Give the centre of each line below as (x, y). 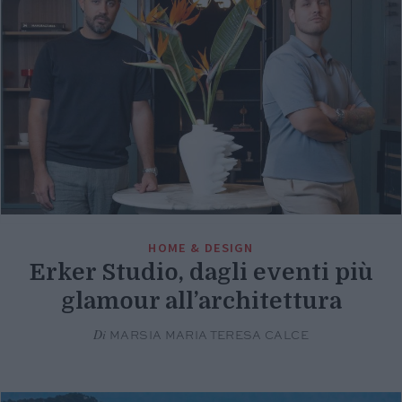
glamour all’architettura (201, 301)
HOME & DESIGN (201, 248)
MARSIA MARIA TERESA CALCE (207, 336)
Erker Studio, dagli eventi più (201, 273)
